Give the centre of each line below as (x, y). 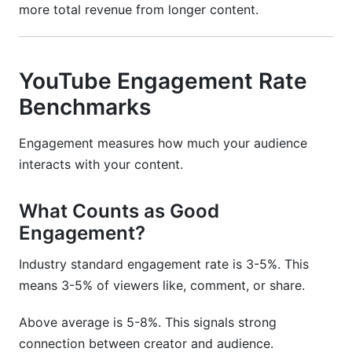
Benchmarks (85, 107)
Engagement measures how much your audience (163, 143)
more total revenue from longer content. (139, 9)
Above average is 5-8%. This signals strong (148, 322)
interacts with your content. (101, 164)
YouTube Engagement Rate (163, 81)
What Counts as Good (119, 211)
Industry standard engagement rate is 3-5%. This (164, 264)
